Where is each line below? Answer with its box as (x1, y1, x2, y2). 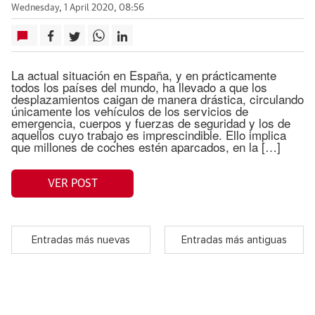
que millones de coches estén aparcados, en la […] (11, 138, 281, 155)
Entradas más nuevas (32, 234, 130, 245)
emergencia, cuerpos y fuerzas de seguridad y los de (11, 114, 290, 131)
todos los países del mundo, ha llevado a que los (11, 78, 267, 96)
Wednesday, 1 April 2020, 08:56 (11, 4, 144, 13)
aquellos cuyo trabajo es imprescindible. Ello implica (11, 126, 286, 143)
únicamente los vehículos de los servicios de (11, 102, 248, 120)
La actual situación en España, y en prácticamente (11, 66, 276, 84)
